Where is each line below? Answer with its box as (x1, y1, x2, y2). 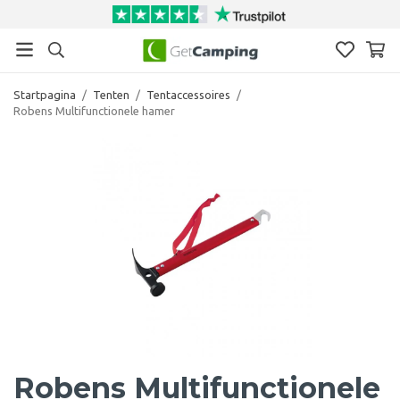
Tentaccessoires (146, 87, 230, 101)
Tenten (93, 87, 129, 101)
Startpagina (13, 87, 76, 101)
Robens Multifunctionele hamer (13, 104, 175, 117)
